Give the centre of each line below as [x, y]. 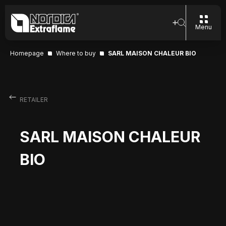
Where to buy [76, 53]
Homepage [27, 53]
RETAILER [34, 100]
